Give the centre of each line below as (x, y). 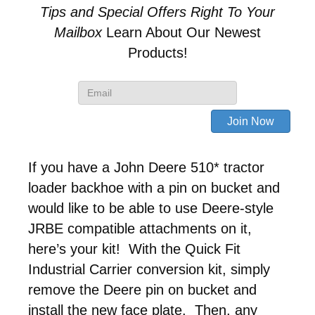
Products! (157, 52)
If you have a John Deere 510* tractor (146, 167)
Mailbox (78, 32)
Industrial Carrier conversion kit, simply (149, 269)
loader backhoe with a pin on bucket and (154, 187)
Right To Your (233, 12)
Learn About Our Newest (181, 32)
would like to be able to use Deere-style (151, 208)
